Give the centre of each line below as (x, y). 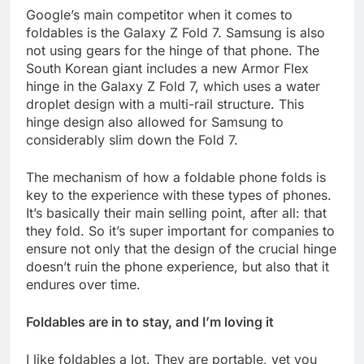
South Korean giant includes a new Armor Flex (167, 68)
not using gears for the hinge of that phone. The (173, 50)
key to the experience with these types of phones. (179, 195)
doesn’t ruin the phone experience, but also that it (178, 266)
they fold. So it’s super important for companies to (180, 230)
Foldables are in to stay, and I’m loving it (150, 321)
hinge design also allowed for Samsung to (155, 121)
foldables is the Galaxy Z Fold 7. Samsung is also (175, 32)
